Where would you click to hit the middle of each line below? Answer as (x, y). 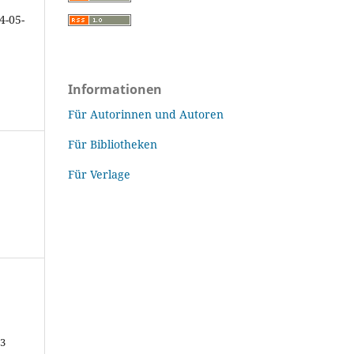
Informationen (115, 89)
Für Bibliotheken (113, 144)
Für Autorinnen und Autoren (146, 114)
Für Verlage (99, 174)
